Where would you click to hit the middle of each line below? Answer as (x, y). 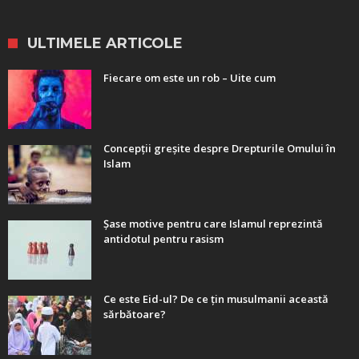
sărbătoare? (135, 315)
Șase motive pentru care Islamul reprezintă (213, 224)
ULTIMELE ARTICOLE (105, 44)
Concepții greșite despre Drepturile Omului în (220, 149)
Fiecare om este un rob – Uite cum (190, 78)
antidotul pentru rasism (163, 239)
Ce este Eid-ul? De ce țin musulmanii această (216, 299)
